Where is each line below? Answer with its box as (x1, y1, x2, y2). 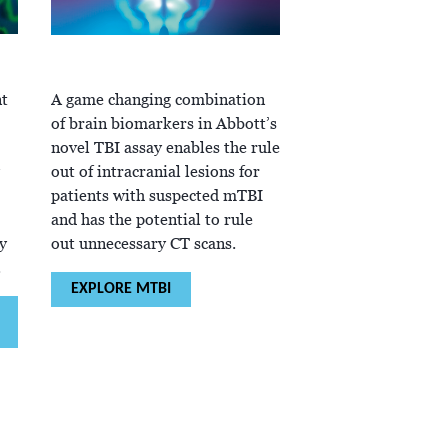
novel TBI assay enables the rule (50, 138, 280, 159)
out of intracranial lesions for (50, 162, 260, 183)
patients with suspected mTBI (50, 186, 263, 207)
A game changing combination (50, 90, 265, 111)
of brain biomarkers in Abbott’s (50, 114, 277, 135)
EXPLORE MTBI (70, 281, 171, 298)
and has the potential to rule (50, 210, 253, 231)
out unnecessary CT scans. (50, 234, 240, 255)
